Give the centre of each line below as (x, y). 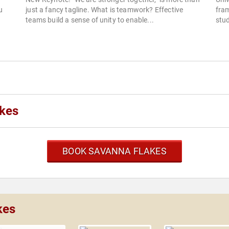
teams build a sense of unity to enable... (90, 20)
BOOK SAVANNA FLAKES (114, 151)
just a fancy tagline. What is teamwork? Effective (105, 10)
